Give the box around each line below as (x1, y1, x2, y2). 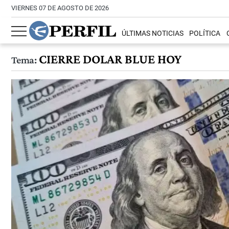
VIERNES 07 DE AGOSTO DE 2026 (11, 4, 109, 12)
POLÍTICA (189, 29, 221, 38)
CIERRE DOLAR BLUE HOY (36, 52, 181, 66)
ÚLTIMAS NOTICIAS (122, 29, 184, 38)
